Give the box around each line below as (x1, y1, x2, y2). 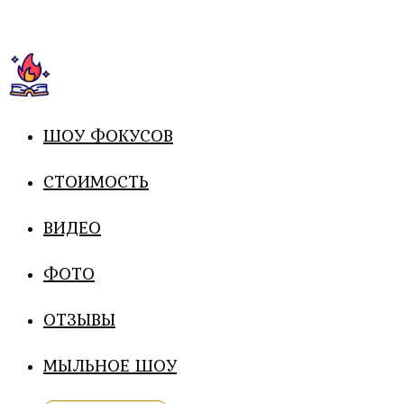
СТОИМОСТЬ (43, 168, 149, 195)
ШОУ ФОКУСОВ (43, 122, 173, 149)
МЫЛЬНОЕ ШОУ (43, 352, 177, 379)
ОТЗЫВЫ (43, 306, 115, 333)
